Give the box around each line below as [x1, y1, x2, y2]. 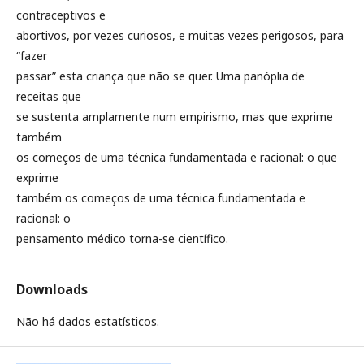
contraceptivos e [16, 6, 106, 23]
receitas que [16, 88, 81, 104]
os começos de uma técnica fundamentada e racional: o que [16, 149, 337, 165]
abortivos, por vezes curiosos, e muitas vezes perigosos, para [16, 27, 344, 43]
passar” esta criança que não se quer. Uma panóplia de [16, 67, 305, 84]
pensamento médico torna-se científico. [16, 230, 228, 246]
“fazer [16, 47, 47, 63]
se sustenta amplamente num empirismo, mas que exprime [16, 108, 333, 124]
